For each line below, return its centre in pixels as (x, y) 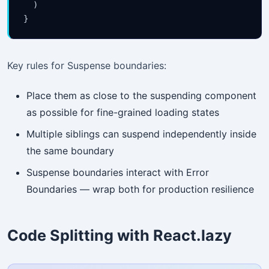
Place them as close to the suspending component (141, 95)
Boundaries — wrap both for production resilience (140, 189)
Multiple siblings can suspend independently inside (141, 134)
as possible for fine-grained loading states (123, 112)
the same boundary (70, 150)
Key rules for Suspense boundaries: (87, 66)
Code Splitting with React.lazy (119, 235)
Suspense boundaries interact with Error (118, 172)
